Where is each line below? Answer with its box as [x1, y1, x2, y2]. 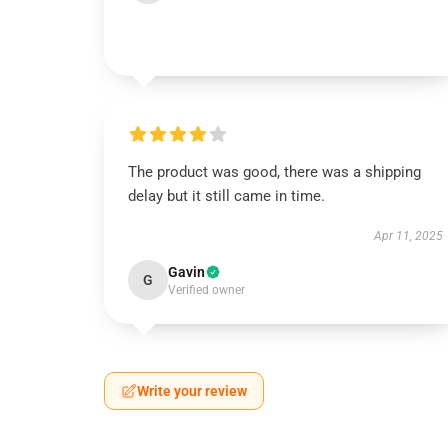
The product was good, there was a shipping [128, 163, 421, 181]
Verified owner [168, 283, 245, 297]
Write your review [137, 383, 247, 399]
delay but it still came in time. [128, 187, 325, 205]
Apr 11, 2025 [373, 229, 443, 243]
